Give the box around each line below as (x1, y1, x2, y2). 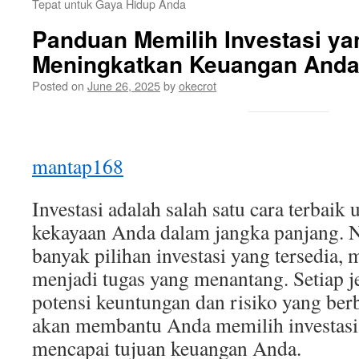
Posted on (32, 77, 84, 94)
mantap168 (32, 152, 123, 179)
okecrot (179, 77, 216, 94)
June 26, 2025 (87, 77, 160, 94)
